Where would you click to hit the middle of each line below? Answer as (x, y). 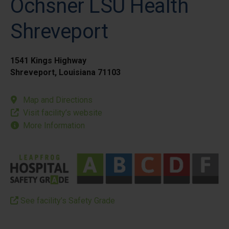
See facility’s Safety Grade (67, 201)
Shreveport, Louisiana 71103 (65, 72)
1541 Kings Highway (48, 61)
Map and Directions (58, 100)
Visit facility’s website (63, 113)
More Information (54, 125)
